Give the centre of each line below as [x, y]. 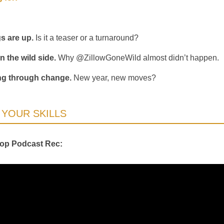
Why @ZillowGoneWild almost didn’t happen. [139, 58]
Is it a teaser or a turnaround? [87, 38]
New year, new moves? [114, 78]
